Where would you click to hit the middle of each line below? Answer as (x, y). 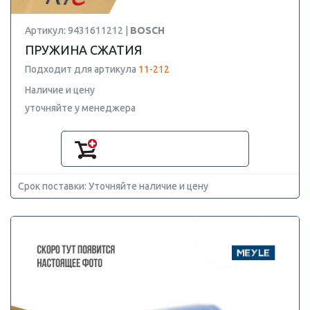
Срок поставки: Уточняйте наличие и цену (113, 186)
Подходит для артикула (82, 69)
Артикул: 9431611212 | (77, 30)
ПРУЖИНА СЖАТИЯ (83, 50)
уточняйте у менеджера (80, 108)
